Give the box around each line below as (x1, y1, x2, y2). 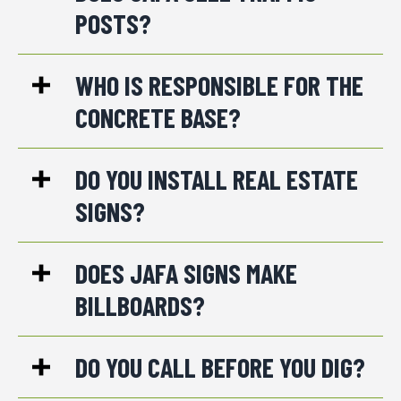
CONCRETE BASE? (75, 101, 242, 134)
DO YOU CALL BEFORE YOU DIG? (75, 351, 366, 384)
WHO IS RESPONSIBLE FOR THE (75, 69, 364, 102)
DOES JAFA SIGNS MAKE (75, 257, 298, 290)
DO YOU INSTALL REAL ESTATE (75, 163, 359, 196)
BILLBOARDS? (75, 289, 206, 322)
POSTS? (75, 7, 152, 40)
